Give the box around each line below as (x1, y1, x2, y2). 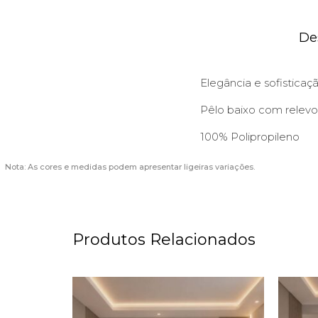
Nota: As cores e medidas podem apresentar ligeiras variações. (5, 162, 255, 172)
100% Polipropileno (200, 130, 300, 143)
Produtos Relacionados (72, 230, 256, 250)
